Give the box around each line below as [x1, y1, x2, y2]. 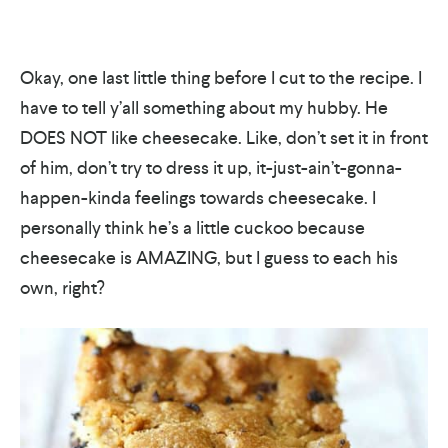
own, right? [20, 275, 104, 299]
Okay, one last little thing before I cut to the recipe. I [20, 65, 422, 89]
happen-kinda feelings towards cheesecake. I [20, 185, 376, 209]
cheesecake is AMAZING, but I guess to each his [20, 245, 398, 269]
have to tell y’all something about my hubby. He [20, 95, 388, 119]
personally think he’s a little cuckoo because [20, 215, 365, 239]
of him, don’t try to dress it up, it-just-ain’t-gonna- [20, 155, 402, 179]
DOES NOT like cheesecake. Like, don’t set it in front [20, 125, 428, 149]
